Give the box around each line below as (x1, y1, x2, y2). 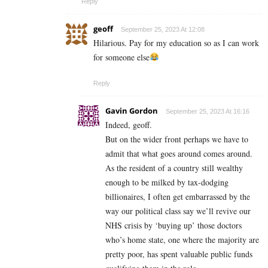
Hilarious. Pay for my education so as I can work (93, 36, 259, 48)
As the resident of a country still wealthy (105, 162, 243, 173)
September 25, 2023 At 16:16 (166, 107, 249, 115)
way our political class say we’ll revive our (105, 205, 251, 217)
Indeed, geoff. (105, 118, 152, 130)
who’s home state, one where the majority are (105, 233, 259, 245)
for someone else (93, 51, 150, 63)
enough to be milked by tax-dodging (105, 176, 229, 188)
